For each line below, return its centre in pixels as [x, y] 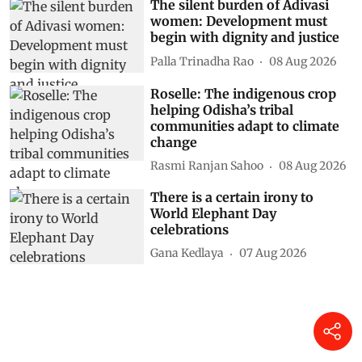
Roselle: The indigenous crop [244, 93]
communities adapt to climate [245, 126]
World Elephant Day [214, 213]
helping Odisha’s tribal [222, 109]
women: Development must [239, 21]
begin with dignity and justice [245, 38]
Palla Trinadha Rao [202, 61]
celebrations [190, 229]
